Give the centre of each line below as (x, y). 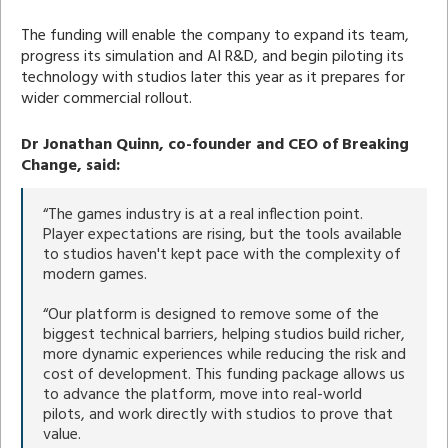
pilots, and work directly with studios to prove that (218, 414)
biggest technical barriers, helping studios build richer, (224, 334)
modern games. (95, 274)
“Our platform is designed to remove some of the (211, 314)
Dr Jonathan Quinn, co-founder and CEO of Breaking (215, 144)
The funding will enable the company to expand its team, (215, 35)
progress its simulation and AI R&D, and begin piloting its (212, 56)
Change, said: (70, 165)
